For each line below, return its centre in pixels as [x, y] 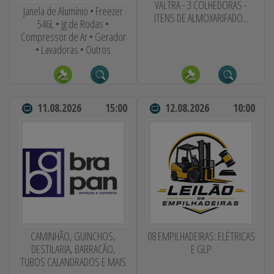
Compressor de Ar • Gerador [73, 36]
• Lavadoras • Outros [73, 49]
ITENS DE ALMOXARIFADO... [201, 18]
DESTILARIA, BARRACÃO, [73, 249]
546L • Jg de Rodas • [73, 24]
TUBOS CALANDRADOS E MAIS [73, 261]
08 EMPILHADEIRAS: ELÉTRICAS [201, 236]
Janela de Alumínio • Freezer [73, 11]
